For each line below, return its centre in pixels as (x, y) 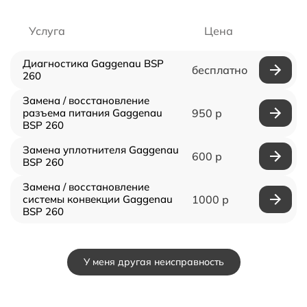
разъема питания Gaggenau (93, 113)
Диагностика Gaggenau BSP (93, 64)
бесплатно (219, 70)
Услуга (47, 31)
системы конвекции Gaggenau (98, 199)
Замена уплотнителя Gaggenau (101, 150)
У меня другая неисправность (153, 262)
